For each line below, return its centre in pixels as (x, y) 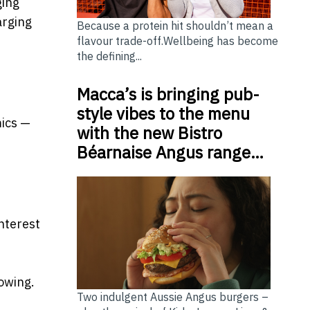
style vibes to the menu (163, 114)
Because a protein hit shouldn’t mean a (175, 26)
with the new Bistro (149, 133)
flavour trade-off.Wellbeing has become (177, 41)
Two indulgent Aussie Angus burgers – (172, 297)
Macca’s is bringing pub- (168, 94)
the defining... (109, 56)
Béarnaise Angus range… (170, 153)
